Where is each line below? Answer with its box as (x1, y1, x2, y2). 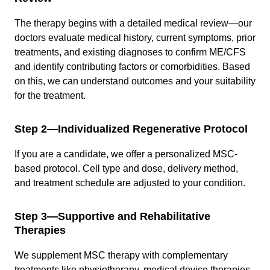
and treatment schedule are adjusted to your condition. (14, 177, 245, 188)
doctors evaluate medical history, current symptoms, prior (14, 32, 256, 43)
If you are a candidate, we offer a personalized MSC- (14, 148, 237, 159)
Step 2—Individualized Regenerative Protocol (14, 122, 248, 135)
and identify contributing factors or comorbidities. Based (14, 61, 250, 72)
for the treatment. (14, 90, 86, 101)
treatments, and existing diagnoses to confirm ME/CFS (14, 46, 246, 57)
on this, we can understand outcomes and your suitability (14, 75, 256, 86)
